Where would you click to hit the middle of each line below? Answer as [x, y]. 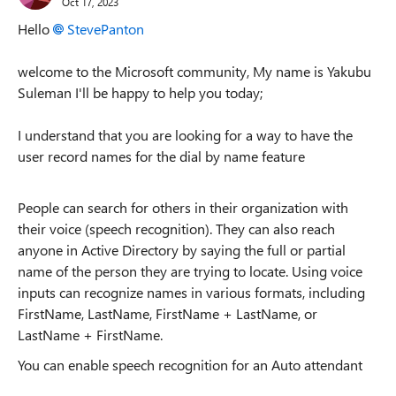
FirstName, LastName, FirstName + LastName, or [168, 313]
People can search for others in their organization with [183, 207]
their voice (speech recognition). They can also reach [176, 228]
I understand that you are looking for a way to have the [185, 135]
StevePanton [106, 29]
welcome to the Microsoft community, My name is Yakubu [194, 71]
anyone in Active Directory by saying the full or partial [182, 250]
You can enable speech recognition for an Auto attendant [190, 365]
